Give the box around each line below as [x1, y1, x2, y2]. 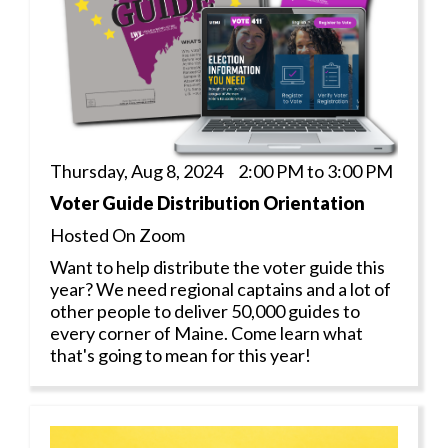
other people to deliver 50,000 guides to [50, 299, 360, 322]
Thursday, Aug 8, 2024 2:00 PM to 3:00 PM [50, 159, 393, 182]
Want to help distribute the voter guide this [50, 255, 385, 278]
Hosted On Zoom [50, 223, 185, 246]
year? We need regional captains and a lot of [50, 277, 391, 300]
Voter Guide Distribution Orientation [50, 191, 365, 214]
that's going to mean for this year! [50, 343, 311, 366]
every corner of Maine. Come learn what [50, 321, 363, 344]
